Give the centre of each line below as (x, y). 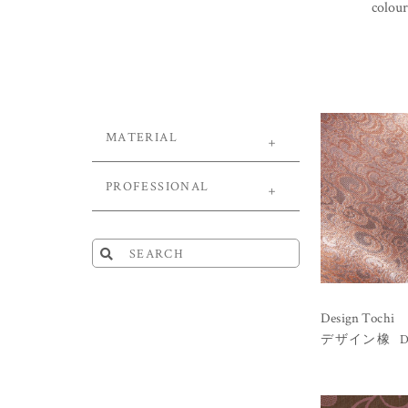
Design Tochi (357, 317)
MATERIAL (141, 137)
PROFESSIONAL (157, 186)
